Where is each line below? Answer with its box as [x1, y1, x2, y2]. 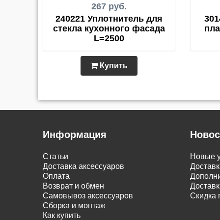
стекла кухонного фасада [53, 24, 165, 33]
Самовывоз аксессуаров [43, 192, 133, 200]
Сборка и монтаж [43, 201, 106, 210]
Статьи [43, 152, 68, 161]
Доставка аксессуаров [43, 162, 124, 170]
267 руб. [91, 1, 127, 11]
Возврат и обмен [43, 182, 104, 190]
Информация [43, 129, 107, 140]
